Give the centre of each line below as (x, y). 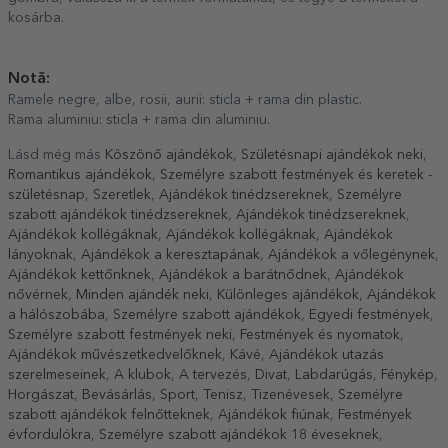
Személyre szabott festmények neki (120, 334)
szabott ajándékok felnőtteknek (109, 414)
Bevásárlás (117, 394)
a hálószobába (56, 314)
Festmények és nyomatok (320, 334)
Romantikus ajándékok (80, 174)
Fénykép (407, 374)
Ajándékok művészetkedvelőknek (115, 354)
